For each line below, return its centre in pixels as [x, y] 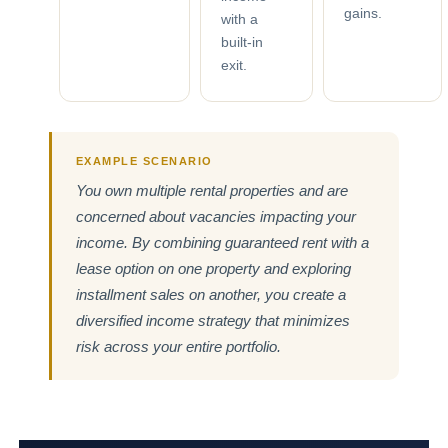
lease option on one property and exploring [213, 268]
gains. [362, 12]
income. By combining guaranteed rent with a [222, 242]
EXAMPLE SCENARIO [144, 160]
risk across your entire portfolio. [178, 346]
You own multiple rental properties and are [211, 190]
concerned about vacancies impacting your [215, 216]
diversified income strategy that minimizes [212, 320]
